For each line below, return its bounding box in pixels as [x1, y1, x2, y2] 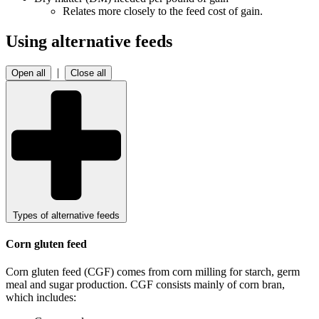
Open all [11, 67, 46, 78]
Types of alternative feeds [13, 209, 120, 221]
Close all [70, 67, 106, 78]
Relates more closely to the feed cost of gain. [63, 4, 263, 17]
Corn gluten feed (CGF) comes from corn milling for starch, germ [6, 266, 300, 278]
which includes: [6, 291, 76, 304]
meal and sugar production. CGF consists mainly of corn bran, [6, 278, 285, 291]
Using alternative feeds [6, 31, 172, 51]
